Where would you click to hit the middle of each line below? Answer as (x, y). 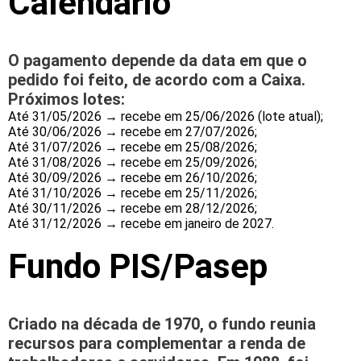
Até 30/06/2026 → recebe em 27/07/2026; (133, 132)
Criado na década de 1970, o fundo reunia (162, 324)
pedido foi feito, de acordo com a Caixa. (157, 80)
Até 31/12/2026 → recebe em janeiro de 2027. (141, 224)
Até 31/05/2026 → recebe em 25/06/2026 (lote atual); (166, 117)
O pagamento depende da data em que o (158, 61)
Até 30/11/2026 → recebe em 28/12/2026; (133, 209)
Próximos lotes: (66, 100)
